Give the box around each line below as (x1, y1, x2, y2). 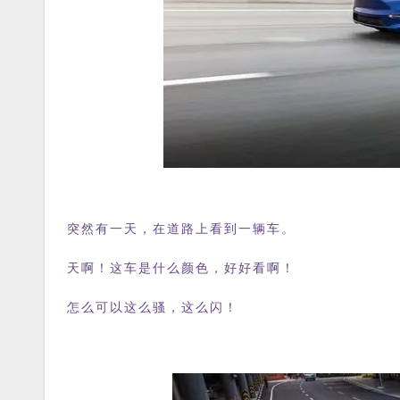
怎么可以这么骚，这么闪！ (67, 300, 238, 315)
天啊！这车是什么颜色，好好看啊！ (67, 261, 296, 276)
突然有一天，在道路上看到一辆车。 (67, 221, 296, 237)
